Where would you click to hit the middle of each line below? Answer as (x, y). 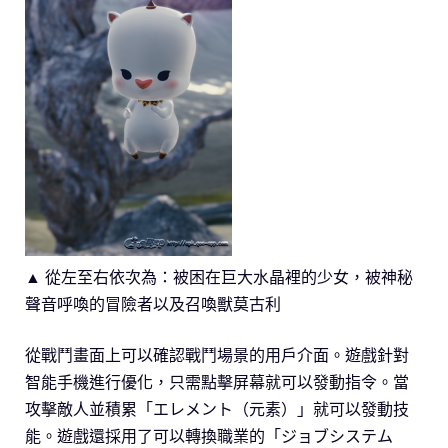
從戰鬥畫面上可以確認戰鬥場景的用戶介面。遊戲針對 (217, 355)
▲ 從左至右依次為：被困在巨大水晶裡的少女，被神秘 (219, 277)
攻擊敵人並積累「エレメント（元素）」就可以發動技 (217, 409)
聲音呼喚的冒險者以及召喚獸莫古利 (153, 304)
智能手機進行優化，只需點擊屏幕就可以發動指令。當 (217, 382)
